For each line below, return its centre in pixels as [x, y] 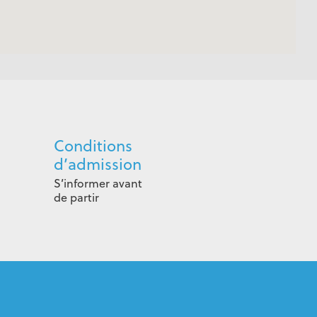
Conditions [93, 145]
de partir [76, 197]
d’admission [97, 164]
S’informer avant [98, 183]
